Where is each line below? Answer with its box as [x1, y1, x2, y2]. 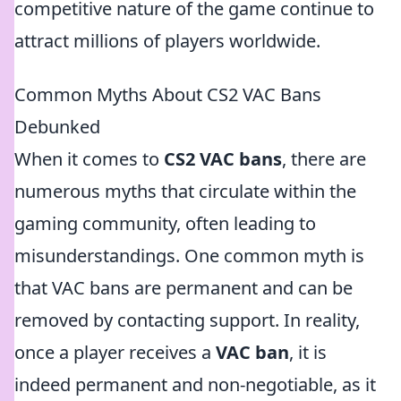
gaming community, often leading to [14, 211, 316, 235]
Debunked [14, 115, 100, 139]
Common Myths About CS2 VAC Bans [14, 82, 321, 107]
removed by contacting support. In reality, [14, 308, 360, 332]
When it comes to [14, 147, 164, 171]
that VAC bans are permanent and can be [14, 276, 353, 300]
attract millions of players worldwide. [14, 29, 320, 53]
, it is [289, 340, 327, 364]
